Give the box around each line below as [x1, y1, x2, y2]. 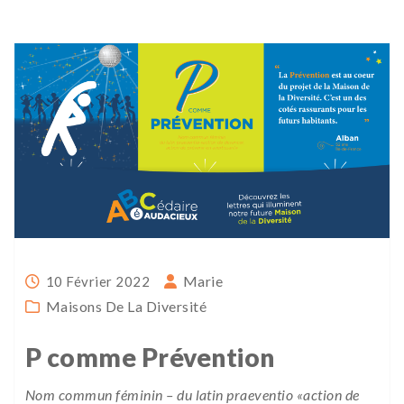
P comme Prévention [25, 342, 275, 373]
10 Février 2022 [45, 273, 151, 290]
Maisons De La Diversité [45, 298, 207, 316]
